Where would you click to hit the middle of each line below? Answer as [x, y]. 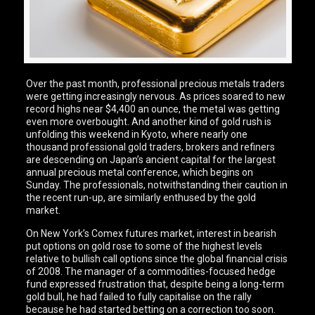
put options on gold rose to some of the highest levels [144, 246]
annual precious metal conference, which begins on [140, 173]
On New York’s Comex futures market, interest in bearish [152, 234]
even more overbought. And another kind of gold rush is [149, 122]
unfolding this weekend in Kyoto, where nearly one [137, 135]
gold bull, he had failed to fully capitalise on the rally [139, 297]
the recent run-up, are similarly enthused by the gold [141, 198]
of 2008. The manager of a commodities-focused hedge [151, 272]
